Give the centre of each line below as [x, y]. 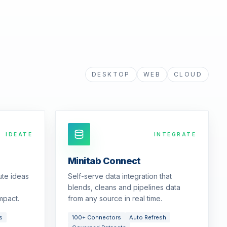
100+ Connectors [97, 217]
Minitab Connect [104, 161]
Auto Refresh [148, 217]
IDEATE [19, 134]
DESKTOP [111, 74]
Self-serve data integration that [120, 176]
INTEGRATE [175, 134]
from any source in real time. [115, 198]
